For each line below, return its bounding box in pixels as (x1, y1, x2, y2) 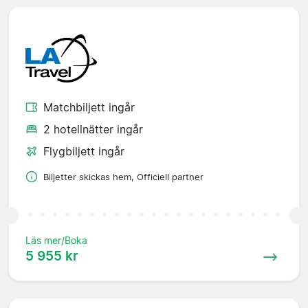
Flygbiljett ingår (43, 144, 124, 158)
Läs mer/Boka (25, 234, 87, 246)
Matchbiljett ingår (43, 100, 135, 114)
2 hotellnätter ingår (43, 122, 143, 136)
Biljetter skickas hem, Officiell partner (43, 171, 203, 182)
